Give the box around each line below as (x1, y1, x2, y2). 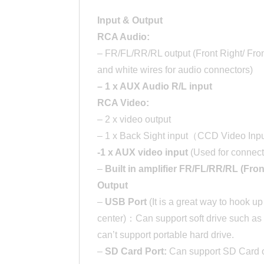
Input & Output (97, 15, 163, 26)
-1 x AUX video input (97, 147, 189, 158)
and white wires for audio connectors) (97, 65, 253, 75)
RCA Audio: (97, 32, 150, 42)
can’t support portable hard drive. (97, 230, 235, 240)
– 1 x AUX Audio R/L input (97, 81, 213, 92)
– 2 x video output (97, 114, 171, 125)
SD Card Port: (105, 246, 167, 257)
